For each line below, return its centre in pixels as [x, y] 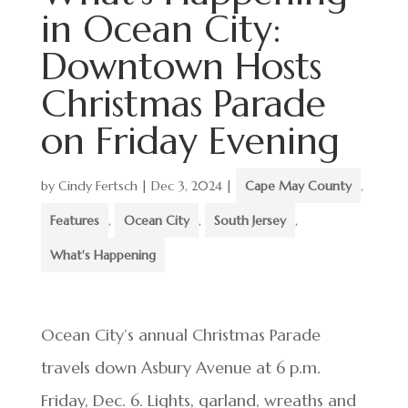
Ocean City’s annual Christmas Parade [180, 335]
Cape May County [298, 186]
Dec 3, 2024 [186, 186]
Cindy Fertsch [97, 186]
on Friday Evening [190, 141]
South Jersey [250, 220]
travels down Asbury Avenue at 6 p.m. [180, 367]
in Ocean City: [161, 29]
